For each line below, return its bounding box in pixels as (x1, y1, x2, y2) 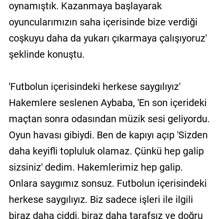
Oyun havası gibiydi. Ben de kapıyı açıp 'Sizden (8, 129, 208, 141)
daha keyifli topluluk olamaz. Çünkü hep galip (8, 145, 204, 157)
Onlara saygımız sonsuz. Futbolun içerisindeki (8, 177, 207, 189)
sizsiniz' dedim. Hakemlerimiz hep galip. (8, 161, 183, 173)
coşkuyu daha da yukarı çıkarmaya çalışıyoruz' (8, 32, 207, 44)
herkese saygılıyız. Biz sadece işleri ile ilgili (8, 193, 193, 205)
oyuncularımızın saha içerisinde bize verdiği (8, 16, 197, 28)
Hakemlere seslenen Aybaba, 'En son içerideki (8, 96, 207, 109)
